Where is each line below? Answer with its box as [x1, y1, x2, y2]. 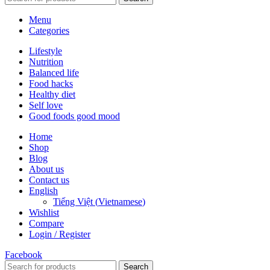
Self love [29, 99, 63, 110]
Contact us [29, 174, 69, 185]
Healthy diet [29, 89, 75, 99]
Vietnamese [98, 196, 142, 207]
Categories [29, 25, 69, 36]
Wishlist [29, 207, 59, 218]
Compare [29, 218, 64, 228]
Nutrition [29, 56, 63, 67]
